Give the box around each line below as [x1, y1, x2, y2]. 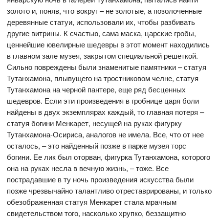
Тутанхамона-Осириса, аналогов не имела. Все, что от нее [7, 129, 204, 139]
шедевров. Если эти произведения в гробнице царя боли [7, 95, 199, 106]
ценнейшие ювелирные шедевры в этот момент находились [7, 39, 210, 49]
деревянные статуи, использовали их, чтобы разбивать [7, 16, 196, 27]
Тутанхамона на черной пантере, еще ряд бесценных [7, 84, 186, 94]
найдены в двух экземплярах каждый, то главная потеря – [7, 106, 204, 117]
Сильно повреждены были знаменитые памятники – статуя [7, 61, 207, 72]
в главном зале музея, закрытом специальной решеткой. [7, 50, 198, 61]
